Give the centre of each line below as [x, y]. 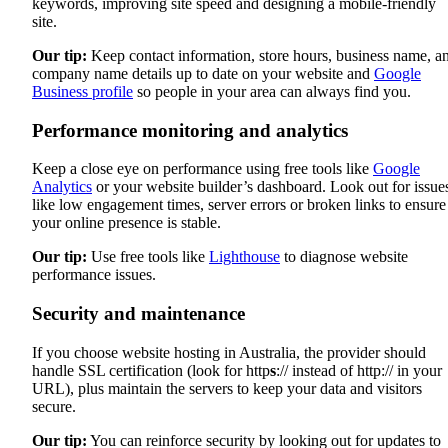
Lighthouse [244, 257]
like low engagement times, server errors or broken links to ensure [239, 205]
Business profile [82, 91]
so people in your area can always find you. [272, 91]
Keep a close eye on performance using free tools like [202, 169]
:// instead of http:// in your [359, 370]
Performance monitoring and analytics [190, 130]
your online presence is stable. [126, 223]
